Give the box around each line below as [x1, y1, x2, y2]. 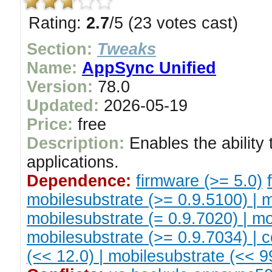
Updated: [27, 97, 99, 115]
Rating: [29, 14, 86, 32]
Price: [27, 115, 73, 134]
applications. [27, 153, 119, 171]
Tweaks [97, 40, 156, 58]
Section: [27, 40, 92, 58]
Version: [27, 78, 93, 96]
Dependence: [27, 172, 131, 190]
